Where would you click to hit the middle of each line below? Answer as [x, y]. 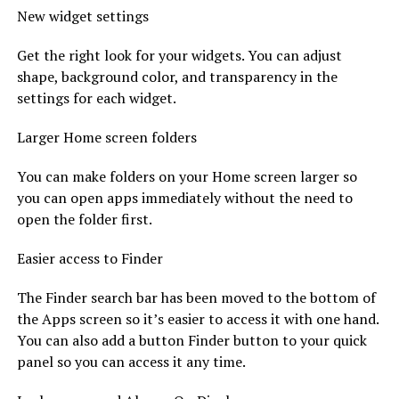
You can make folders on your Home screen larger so [187, 176]
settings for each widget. [96, 98]
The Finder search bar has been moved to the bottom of [196, 297]
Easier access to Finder [90, 258]
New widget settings [82, 16]
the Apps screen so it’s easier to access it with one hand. [197, 318]
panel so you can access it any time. [131, 361]
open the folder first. [84, 219]
